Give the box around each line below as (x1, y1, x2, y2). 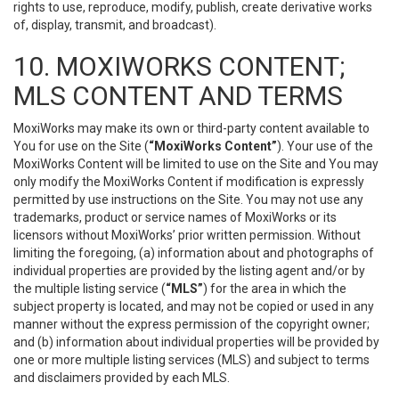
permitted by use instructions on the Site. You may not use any (13, 192, 363, 207)
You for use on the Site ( (13, 139, 149, 153)
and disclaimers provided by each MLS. (13, 370, 230, 385)
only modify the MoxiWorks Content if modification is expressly (13, 175, 364, 189)
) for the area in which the (203, 281, 346, 296)
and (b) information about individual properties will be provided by (13, 335, 379, 349)
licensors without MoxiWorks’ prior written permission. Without (13, 228, 361, 242)
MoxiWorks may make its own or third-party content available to (13, 121, 370, 135)
